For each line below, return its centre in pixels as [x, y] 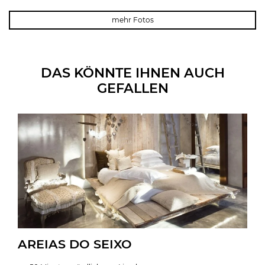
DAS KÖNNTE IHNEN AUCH [132, 72]
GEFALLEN [132, 88]
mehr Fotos [132, 20]
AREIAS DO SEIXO [75, 244]
